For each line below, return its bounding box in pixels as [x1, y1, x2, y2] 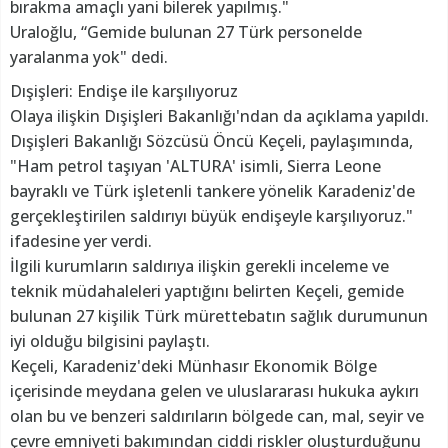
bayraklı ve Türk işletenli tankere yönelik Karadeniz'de [10, 179, 415, 202]
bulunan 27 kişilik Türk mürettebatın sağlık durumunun [10, 304, 428, 327]
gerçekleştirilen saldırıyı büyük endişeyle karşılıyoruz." [10, 204, 413, 227]
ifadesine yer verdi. [10, 229, 152, 252]
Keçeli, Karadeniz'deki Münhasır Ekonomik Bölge [10, 354, 377, 377]
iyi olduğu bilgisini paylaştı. [10, 329, 210, 352]
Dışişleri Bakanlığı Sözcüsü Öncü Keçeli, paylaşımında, [10, 129, 413, 152]
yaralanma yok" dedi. [10, 45, 168, 68]
